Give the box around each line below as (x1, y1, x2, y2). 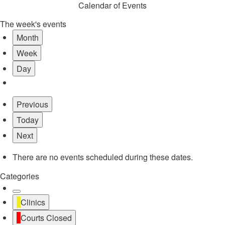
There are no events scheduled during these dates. (13, 151, 193, 163)
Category (16, 204, 49, 215)
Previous (17, 98, 48, 110)
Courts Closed (21, 212, 72, 223)
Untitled (16, 191, 44, 203)
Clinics (21, 196, 45, 208)
